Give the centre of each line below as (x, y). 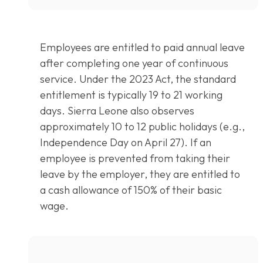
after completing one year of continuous (134, 63)
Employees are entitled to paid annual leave (142, 48)
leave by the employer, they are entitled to (140, 174)
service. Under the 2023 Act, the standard (138, 79)
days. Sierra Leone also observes (117, 111)
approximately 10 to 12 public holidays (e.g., (142, 127)
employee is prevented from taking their (135, 159)
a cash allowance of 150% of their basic (131, 190)
